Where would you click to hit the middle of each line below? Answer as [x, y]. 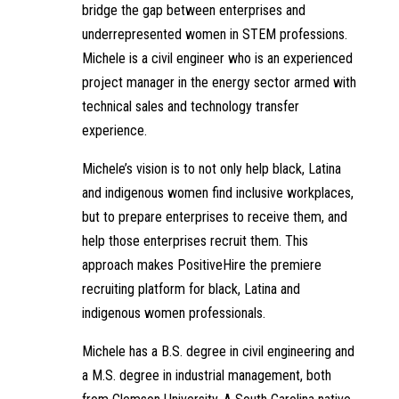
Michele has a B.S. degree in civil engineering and [218, 351]
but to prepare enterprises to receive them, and [214, 217]
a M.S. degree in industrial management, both [206, 375]
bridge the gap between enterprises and [193, 10]
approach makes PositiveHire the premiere [201, 265]
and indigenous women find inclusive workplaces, [217, 193]
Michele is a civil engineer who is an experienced [217, 58]
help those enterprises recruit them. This [195, 241]
